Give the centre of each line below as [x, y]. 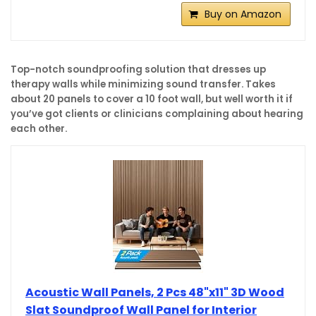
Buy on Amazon [243, 14]
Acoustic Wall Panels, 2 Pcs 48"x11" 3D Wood [155, 292]
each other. [39, 128]
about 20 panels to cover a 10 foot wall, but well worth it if [152, 99]
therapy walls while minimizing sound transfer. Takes [143, 84]
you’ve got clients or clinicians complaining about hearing [157, 114]
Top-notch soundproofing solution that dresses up [138, 69]
